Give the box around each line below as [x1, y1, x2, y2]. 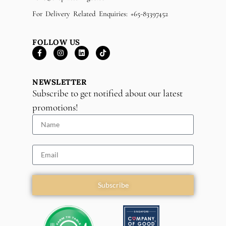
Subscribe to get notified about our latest [32, 87, 183, 99]
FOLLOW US [32, 37, 80, 47]
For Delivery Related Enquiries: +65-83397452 [32, 9, 168, 18]
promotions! [32, 101, 78, 113]
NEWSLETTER [32, 77, 86, 87]
